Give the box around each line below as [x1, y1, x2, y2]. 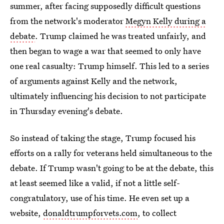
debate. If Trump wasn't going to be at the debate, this [10, 161, 213, 173]
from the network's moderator [10, 14, 125, 26]
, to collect [137, 206, 176, 218]
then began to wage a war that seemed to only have [10, 44, 201, 56]
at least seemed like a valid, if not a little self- [10, 176, 180, 188]
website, [10, 206, 43, 218]
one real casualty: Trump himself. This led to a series [10, 59, 209, 71]
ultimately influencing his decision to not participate [10, 89, 206, 101]
